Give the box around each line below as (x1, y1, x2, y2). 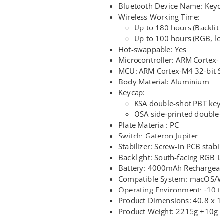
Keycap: (118, 87, 145, 97)
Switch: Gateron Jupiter (118, 130, 198, 140)
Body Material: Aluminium (118, 76, 209, 86)
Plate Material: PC (118, 119, 179, 130)
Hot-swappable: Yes (118, 44, 187, 54)
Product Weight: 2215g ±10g (118, 206, 218, 216)
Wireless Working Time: (118, 11, 200, 22)
